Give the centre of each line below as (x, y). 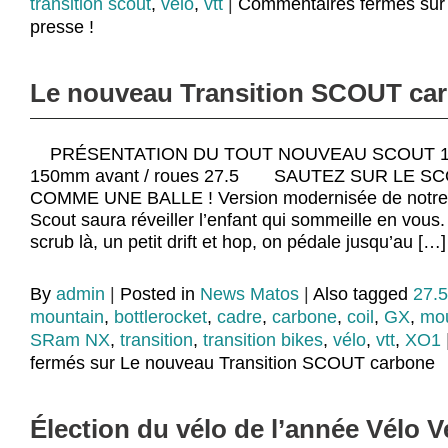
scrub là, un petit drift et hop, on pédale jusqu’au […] (238, 242)
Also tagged (363, 294)
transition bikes (263, 340)
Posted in (160, 294)
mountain (67, 317)
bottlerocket (160, 317)
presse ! (62, 27)
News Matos (249, 294)
